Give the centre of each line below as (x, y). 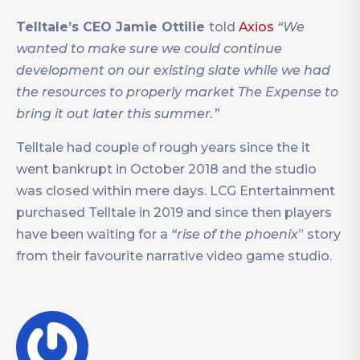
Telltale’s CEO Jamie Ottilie (112, 27)
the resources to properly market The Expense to (177, 92)
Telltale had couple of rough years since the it (163, 148)
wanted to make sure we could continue (149, 49)
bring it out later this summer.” (118, 114)
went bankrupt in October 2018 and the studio (166, 170)
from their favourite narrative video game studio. (174, 256)
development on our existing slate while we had (173, 71)
